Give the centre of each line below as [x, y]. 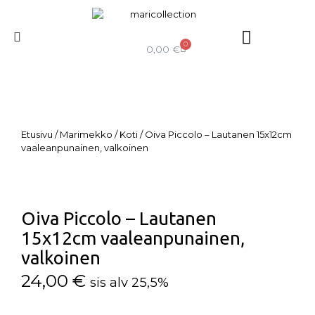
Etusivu [37, 135]
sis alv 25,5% [129, 283]
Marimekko [86, 135]
